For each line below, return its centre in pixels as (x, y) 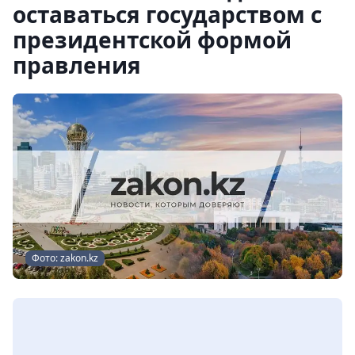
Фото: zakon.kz (65, 258)
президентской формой (152, 40)
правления (77, 65)
